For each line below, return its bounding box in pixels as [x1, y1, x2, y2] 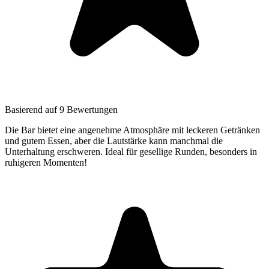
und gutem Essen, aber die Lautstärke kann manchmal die [5, 136, 223, 147]
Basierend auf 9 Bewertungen [5, 104, 118, 115]
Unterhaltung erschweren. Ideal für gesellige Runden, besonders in [5, 147, 257, 157]
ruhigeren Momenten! [5, 157, 87, 168]
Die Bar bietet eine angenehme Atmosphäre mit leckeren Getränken [5, 125, 260, 136]
